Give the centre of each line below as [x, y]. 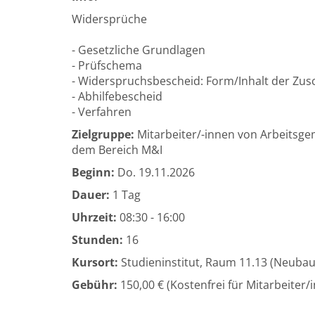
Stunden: [97, 240]
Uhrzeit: [94, 217]
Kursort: [95, 262]
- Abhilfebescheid [117, 96]
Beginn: [93, 172]
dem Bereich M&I [117, 150]
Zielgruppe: [103, 134]
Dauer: [91, 195]
